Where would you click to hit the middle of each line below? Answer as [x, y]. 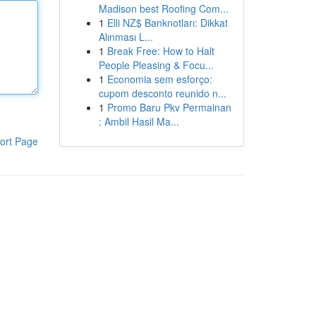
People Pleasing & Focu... [156, 65]
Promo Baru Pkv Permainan [169, 107]
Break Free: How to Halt [160, 51]
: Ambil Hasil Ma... [139, 121]
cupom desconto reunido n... [162, 93]
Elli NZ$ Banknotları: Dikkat [167, 23]
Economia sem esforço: [159, 79]
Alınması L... [126, 37]
